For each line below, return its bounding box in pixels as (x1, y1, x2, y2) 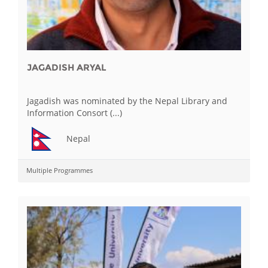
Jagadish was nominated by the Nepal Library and (27, 95, 227, 106)
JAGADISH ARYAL (27, 62, 106, 73)
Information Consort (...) (27, 107, 122, 118)
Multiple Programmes (26, 166, 93, 175)
